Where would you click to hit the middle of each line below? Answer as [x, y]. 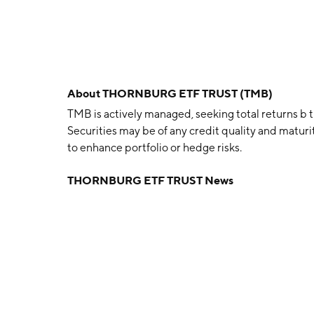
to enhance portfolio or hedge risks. [155, 148]
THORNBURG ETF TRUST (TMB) [187, 93]
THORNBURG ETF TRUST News [150, 180]
